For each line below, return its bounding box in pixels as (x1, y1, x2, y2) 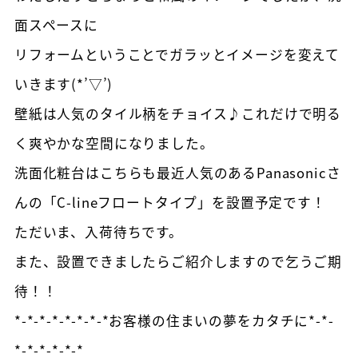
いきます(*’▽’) (14, 74, 113, 94)
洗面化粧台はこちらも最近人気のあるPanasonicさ (14, 163, 341, 183)
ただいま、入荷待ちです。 (14, 222, 183, 242)
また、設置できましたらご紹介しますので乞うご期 (14, 252, 343, 272)
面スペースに (14, 15, 98, 35)
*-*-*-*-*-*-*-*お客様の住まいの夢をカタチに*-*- (14, 311, 334, 331)
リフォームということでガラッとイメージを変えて (14, 45, 340, 65)
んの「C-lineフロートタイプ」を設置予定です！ (14, 193, 326, 213)
